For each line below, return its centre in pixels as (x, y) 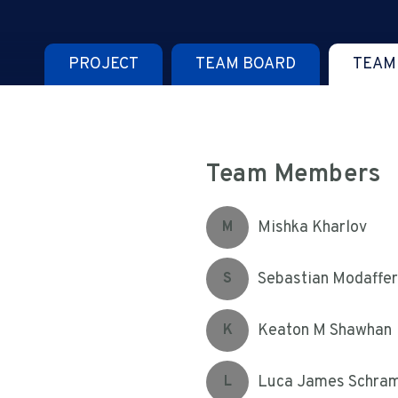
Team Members (294, 175)
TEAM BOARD (246, 64)
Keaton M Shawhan (325, 330)
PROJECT (103, 64)
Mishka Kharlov (312, 227)
